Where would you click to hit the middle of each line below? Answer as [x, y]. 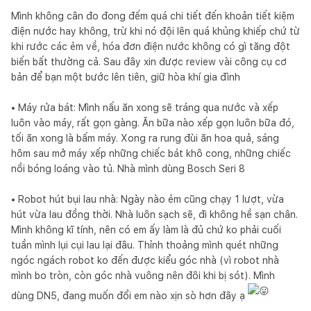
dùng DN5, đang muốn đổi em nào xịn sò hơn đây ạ [129, 295]
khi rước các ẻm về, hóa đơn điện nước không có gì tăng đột [151, 46]
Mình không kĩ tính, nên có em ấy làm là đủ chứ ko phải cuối [146, 229]
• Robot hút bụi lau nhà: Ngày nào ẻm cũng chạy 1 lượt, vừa [148, 199]
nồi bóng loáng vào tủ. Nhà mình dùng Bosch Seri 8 [128, 168]
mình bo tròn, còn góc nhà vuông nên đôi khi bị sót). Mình [143, 275]
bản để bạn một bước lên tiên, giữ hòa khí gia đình [126, 77]
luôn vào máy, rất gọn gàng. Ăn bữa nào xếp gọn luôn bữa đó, [153, 123]
